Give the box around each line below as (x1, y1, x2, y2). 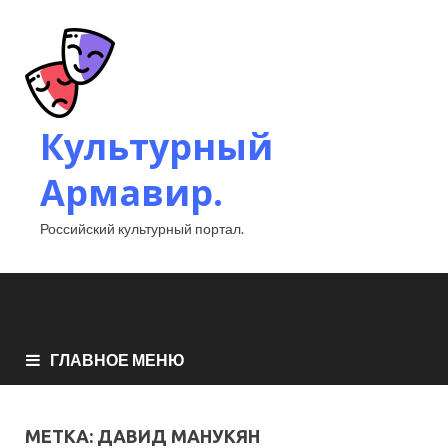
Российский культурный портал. (40, 220, 244, 237)
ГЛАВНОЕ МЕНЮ (50, 349, 185, 369)
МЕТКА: (25, 425, 97, 446)
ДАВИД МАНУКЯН (97, 425, 260, 446)
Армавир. (40, 168, 223, 217)
